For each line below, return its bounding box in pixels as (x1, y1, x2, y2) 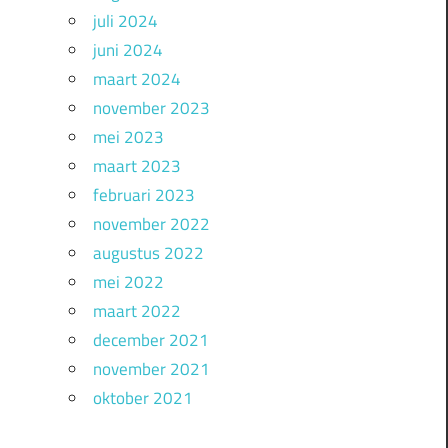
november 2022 (92, 211, 210, 238)
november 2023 (92, 95, 210, 122)
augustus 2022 (92, 240, 204, 267)
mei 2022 (92, 269, 164, 296)
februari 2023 (92, 182, 195, 209)
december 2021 (92, 327, 209, 354)
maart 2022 (92, 298, 181, 325)
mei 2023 (92, 124, 164, 151)
